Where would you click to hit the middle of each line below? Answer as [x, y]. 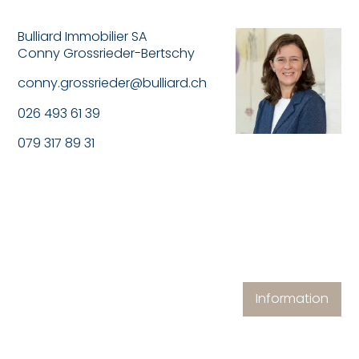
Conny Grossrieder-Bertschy [107, 53]
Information [292, 299]
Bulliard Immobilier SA [83, 36]
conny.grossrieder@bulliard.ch [113, 83]
